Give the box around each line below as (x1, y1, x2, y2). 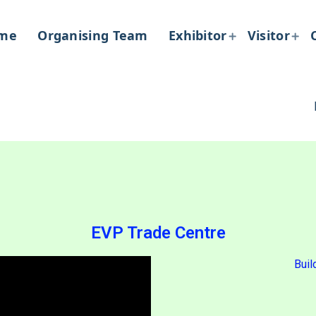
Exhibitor (168, 27, 227, 44)
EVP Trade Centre (90, 223, 226, 243)
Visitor (247, 27, 290, 44)
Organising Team (37, 27, 148, 44)
